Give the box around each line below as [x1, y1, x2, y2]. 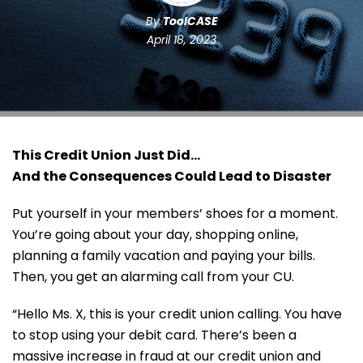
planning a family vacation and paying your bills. [12, 246, 315, 265]
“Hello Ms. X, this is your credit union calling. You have [12, 305, 342, 323]
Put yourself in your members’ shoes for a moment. [12, 204, 338, 223]
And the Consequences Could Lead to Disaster [12, 167, 331, 186]
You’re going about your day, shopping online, [12, 225, 298, 244]
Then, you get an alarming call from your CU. [12, 267, 294, 286]
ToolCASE [162, 13, 218, 29]
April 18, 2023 [147, 32, 216, 48]
